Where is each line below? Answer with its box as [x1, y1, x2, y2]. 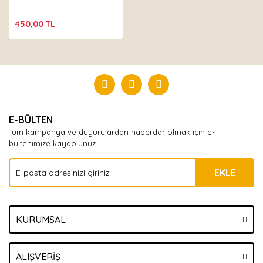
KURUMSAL [16, 214, 66, 225]
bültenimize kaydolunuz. [9, 139, 97, 148]
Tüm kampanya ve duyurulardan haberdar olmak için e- [9, 127, 215, 137]
